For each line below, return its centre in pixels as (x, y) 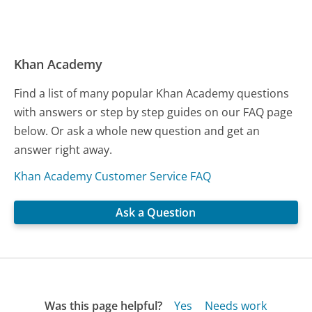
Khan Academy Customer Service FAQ (113, 176)
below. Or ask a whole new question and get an (137, 131)
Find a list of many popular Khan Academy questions (152, 93)
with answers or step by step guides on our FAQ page (154, 112)
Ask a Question (156, 212)
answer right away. (63, 149)
